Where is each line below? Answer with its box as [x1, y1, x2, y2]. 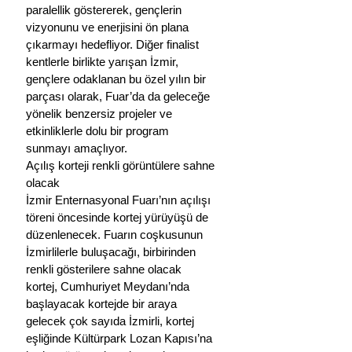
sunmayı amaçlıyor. [26, 141, 127, 155]
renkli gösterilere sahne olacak [26, 262, 185, 276]
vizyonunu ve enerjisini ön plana [26, 20, 192, 34]
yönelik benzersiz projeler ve [26, 106, 175, 120]
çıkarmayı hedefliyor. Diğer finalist [26, 37, 202, 51]
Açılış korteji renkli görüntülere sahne [26, 158, 218, 172]
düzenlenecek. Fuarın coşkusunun [26, 227, 206, 241]
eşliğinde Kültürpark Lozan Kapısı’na [26, 331, 215, 345]
